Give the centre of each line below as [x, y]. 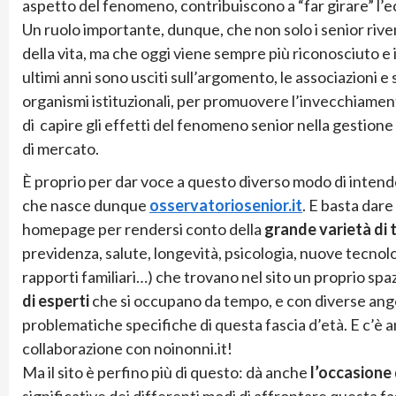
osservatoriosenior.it [226, 205]
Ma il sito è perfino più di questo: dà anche [165, 372]
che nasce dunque [86, 205]
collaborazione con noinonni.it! [127, 348]
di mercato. [61, 148]
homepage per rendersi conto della [143, 228]
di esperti [56, 300]
